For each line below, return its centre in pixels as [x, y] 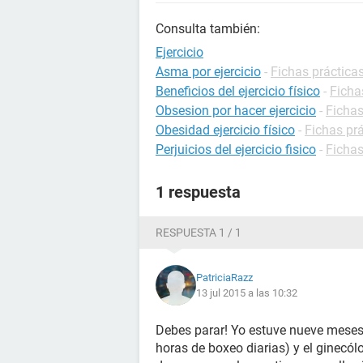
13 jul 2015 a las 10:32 [247, 293]
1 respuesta [198, 192]
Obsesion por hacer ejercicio [236, 111]
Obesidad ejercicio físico [225, 130]
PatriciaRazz [224, 278]
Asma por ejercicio [208, 72]
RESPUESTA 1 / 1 [199, 233]
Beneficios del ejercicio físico [238, 91]
